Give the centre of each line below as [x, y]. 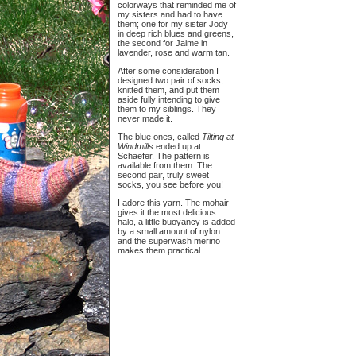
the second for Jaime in [163, 43]
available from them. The [165, 165]
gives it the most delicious [167, 212]
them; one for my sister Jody [173, 24]
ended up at [177, 146]
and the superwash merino [169, 241]
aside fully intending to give [169, 99]
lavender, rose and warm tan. [174, 52]
